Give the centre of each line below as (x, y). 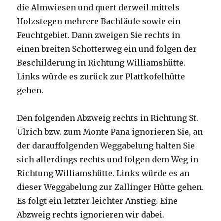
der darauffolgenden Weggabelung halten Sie (106, 145)
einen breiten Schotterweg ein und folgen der (107, 49)
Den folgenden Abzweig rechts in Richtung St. (108, 118)
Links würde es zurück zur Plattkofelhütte (101, 76)
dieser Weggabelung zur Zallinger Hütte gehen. (110, 187)
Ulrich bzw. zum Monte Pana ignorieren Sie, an (110, 131)
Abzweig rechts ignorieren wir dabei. (91, 214)
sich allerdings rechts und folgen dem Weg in (108, 159)
